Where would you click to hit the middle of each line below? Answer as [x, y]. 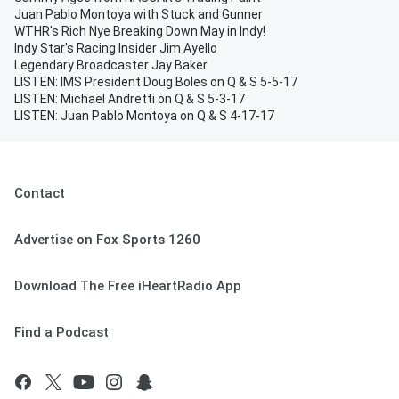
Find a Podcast [61, 332]
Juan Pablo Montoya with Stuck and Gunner [138, 14]
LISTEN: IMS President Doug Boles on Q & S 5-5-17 [156, 82]
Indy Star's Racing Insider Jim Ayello [116, 48]
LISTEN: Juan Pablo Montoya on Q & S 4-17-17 [144, 116]
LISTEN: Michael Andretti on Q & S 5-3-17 [130, 99]
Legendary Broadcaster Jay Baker [111, 65]
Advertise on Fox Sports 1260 [107, 240]
